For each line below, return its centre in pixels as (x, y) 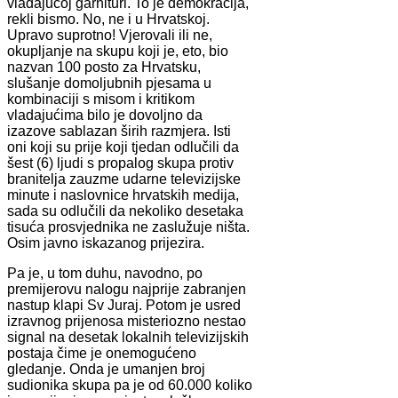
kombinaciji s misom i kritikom (101, 99)
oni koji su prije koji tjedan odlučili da (123, 147)
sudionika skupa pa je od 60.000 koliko (130, 385)
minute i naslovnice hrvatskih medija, (123, 195)
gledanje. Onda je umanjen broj (106, 369)
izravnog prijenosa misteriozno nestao (127, 321)
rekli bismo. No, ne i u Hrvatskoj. (108, 19)
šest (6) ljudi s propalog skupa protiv (120, 163)
